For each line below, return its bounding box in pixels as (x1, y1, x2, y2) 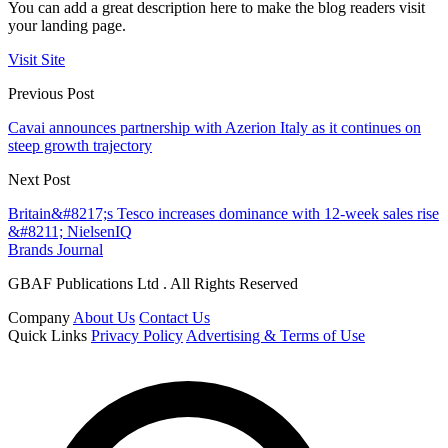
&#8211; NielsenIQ (8, 222, 132, 240)
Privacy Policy (91, 326, 183, 344)
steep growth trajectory (8, 136, 152, 154)
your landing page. (8, 16, 126, 34)
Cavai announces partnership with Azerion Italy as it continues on (8, 118, 421, 136)
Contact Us (139, 308, 210, 326)
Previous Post (8, 84, 94, 102)
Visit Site (8, 50, 65, 68)
